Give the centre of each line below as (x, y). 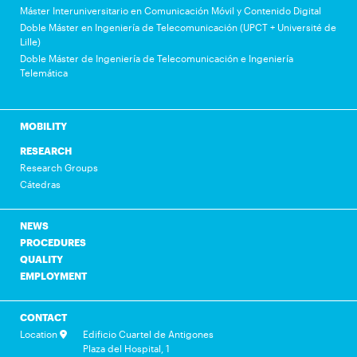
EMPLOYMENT (53, 275)
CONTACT (43, 317)
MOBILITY (43, 126)
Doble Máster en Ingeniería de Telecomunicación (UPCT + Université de (178, 27)
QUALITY (41, 259)
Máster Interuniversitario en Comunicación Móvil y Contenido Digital (171, 10)
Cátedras (40, 184)
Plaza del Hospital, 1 (126, 348)
